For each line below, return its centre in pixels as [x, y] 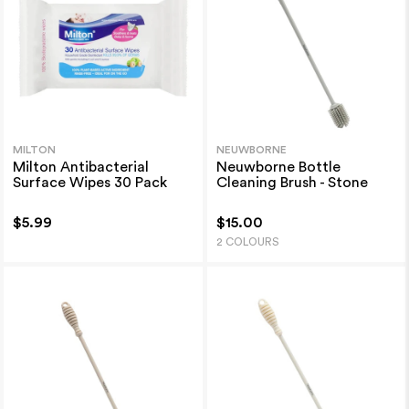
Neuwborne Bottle [278, 167]
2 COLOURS [247, 241]
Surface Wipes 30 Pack [89, 182]
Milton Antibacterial [80, 167]
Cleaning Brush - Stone [292, 182]
